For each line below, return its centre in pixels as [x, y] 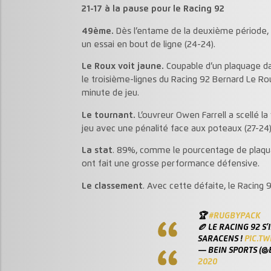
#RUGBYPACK [234, 216]
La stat [97, 151]
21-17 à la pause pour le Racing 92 [153, 9]
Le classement [112, 186]
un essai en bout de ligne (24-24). [148, 44]
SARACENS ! [221, 239]
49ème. [97, 31]
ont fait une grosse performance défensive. [170, 164]
